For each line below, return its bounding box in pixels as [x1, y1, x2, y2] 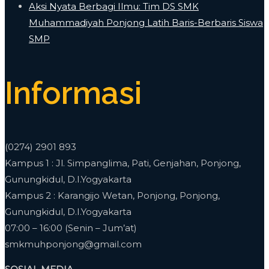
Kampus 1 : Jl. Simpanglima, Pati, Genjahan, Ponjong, [5, 157, 241, 169]
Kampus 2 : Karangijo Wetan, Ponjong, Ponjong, [5, 190, 220, 202]
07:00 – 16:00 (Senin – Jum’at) [5, 222, 137, 234]
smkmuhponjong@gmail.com [5, 238, 142, 250]
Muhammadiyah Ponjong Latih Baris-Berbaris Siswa [29, 17, 263, 29]
